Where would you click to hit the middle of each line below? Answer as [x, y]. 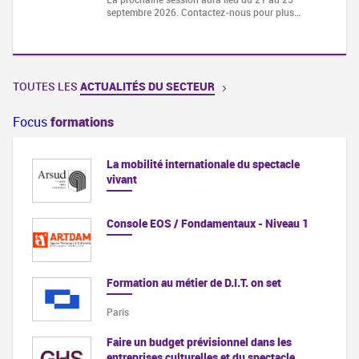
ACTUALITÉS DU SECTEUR [147, 87]
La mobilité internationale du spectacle [203, 164]
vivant [121, 179]
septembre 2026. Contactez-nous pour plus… [203, 12]
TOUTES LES [46, 87]
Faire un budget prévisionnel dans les [199, 342]
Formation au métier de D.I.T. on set [194, 282]
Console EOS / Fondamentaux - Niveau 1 [207, 223]
